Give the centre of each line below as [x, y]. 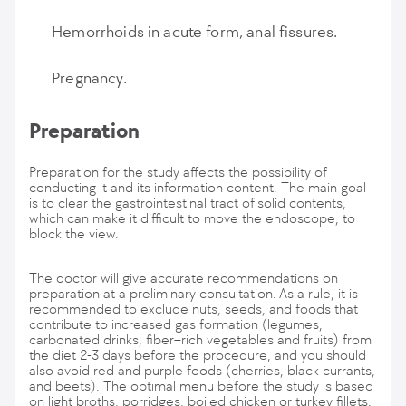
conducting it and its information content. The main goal [198, 187]
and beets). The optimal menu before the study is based [201, 386]
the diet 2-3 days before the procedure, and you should [198, 355]
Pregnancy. [89, 78]
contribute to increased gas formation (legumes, [176, 324]
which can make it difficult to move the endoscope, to [192, 218]
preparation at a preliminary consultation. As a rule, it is [193, 293]
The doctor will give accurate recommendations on [184, 278]
